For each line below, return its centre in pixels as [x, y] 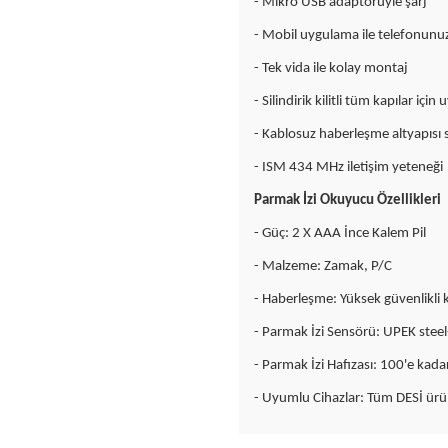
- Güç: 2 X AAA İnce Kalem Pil [340, 233]
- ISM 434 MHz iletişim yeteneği [348, 167]
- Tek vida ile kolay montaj [331, 68]
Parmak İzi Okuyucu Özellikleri [347, 200]
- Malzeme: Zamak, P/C [323, 266]
